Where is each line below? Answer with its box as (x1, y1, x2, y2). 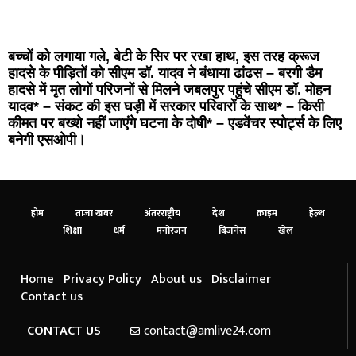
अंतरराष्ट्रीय (145, 205, 180, 222)
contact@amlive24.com (144, 320, 272, 342)
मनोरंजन (157, 222, 187, 239)
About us (151, 269, 202, 291)
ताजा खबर (75, 205, 113, 222)
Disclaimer (211, 269, 271, 291)
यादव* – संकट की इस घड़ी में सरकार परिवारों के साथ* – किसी (8, 99, 324, 115)
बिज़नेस (219, 222, 246, 239)
